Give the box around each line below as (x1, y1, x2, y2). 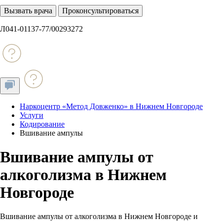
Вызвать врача (4, 6, 52, 15)
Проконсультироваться (62, 6, 139, 15)
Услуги (20, 111, 43, 119)
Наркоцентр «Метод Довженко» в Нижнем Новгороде (20, 102, 203, 110)
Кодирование (20, 120, 65, 128)
